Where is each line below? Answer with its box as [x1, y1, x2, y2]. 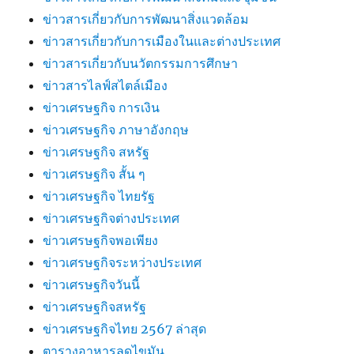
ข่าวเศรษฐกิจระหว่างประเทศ [43, 254, 202, 270]
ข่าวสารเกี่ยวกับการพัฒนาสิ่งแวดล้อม [43, 11, 250, 27]
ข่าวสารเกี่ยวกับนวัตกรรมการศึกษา [43, 55, 239, 71]
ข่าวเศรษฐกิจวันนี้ [43, 277, 141, 292]
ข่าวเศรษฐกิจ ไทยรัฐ [43, 188, 156, 204]
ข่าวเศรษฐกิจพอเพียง [43, 232, 159, 248]
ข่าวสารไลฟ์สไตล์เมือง [43, 77, 168, 93]
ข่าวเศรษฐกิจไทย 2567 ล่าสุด [43, 321, 207, 337]
